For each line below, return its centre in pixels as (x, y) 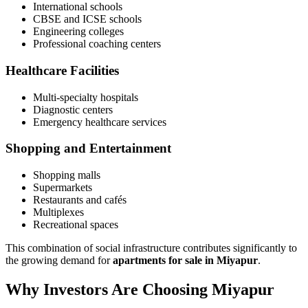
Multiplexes (58, 212)
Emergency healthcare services (100, 122)
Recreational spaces (76, 225)
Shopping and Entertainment (88, 148)
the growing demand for (59, 261)
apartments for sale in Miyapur (185, 261)
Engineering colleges (78, 32)
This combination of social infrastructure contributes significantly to (151, 248)
